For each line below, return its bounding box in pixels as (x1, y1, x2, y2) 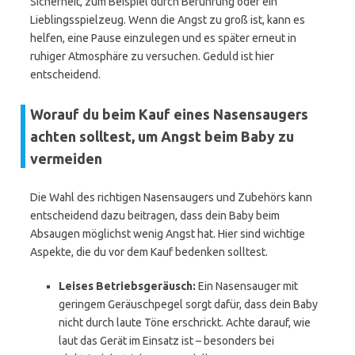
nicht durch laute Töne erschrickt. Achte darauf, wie (59, 316, 311, 329)
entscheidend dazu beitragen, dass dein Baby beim (30, 209, 280, 222)
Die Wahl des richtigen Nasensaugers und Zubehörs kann (30, 191, 312, 204)
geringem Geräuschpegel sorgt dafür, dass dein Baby (59, 298, 318, 311)
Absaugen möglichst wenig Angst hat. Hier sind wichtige (30, 227, 305, 240)
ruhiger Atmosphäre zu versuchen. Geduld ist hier (30, 50, 274, 63)
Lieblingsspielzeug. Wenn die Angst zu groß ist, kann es (30, 13, 305, 26)
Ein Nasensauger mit (196, 280, 298, 292)
